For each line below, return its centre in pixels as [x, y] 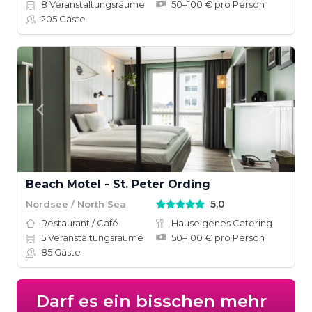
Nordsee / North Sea [76, 204]
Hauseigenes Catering [222, 223]
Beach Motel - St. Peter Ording [118, 184]
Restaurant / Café [80, 223]
